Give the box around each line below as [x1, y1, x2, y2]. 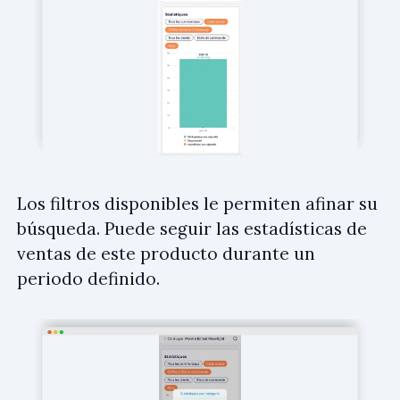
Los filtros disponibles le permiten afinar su [17, 192, 378, 214]
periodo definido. [17, 267, 160, 289]
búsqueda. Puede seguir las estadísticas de [17, 217, 367, 239]
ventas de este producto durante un [17, 242, 315, 264]
